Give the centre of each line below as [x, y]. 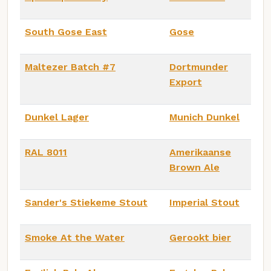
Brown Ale [194, 167]
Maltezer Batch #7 [70, 67]
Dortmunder [199, 67]
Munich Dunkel [204, 117]
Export [186, 82]
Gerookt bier [200, 237]
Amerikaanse [200, 152]
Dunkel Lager [57, 117]
